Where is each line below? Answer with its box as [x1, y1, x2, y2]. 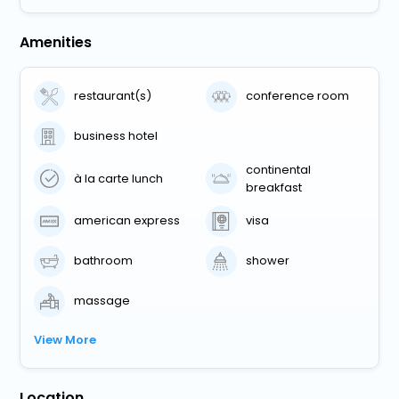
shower [246, 252, 290, 270]
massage [74, 292, 131, 310]
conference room [246, 87, 350, 105]
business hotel [74, 127, 159, 145]
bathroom [74, 252, 134, 270]
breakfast [245, 178, 302, 196]
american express [74, 212, 181, 230]
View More [34, 330, 97, 348]
